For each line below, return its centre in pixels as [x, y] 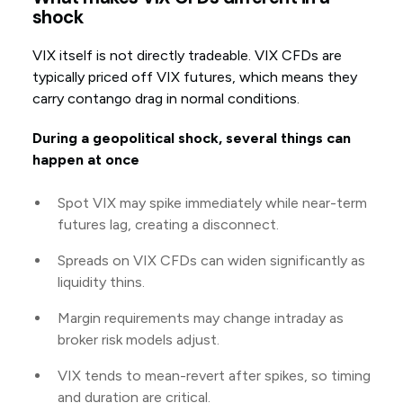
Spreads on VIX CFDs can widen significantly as [211, 261]
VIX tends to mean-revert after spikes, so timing [214, 376]
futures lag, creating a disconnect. [168, 225]
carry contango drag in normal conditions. [167, 99]
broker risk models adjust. [138, 340]
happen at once [85, 160]
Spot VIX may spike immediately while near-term [212, 203]
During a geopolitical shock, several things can [191, 139]
